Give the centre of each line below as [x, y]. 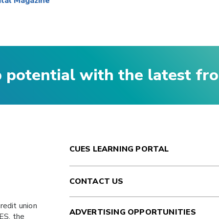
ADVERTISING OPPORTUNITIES [132, 212]
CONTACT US [96, 181]
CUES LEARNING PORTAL [119, 149]
